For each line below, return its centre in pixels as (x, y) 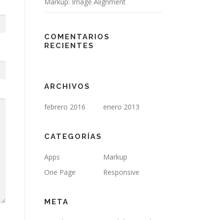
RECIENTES (69, 46)
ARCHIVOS (67, 86)
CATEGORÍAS (73, 137)
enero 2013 (121, 107)
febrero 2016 (65, 107)
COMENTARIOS (77, 37)
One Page (60, 172)
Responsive (121, 172)
